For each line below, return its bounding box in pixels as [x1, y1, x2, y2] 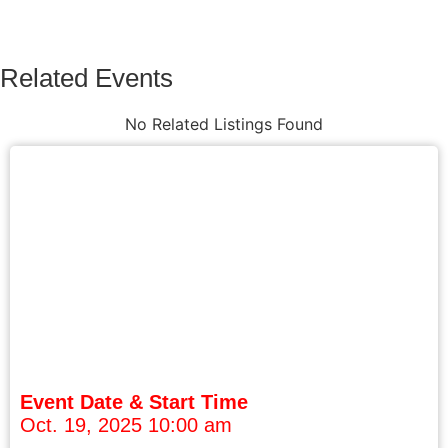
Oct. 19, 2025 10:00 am [20, 414, 232, 437]
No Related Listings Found [125, 114, 323, 135]
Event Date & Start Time [20, 391, 248, 414]
